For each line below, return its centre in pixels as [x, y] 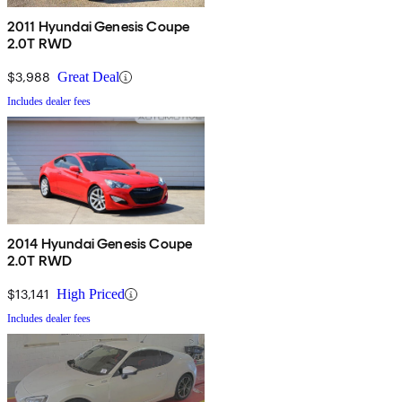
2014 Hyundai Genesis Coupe [100, 244]
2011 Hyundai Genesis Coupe [99, 27]
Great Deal [88, 77]
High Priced [91, 294]
